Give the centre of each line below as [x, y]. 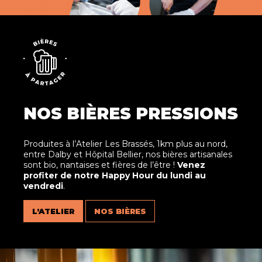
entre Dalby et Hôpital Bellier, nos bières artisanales [128, 154]
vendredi [43, 186]
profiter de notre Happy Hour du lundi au [115, 175]
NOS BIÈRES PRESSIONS [131, 113]
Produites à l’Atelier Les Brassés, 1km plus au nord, [125, 144]
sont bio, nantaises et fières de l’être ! [100, 165]
